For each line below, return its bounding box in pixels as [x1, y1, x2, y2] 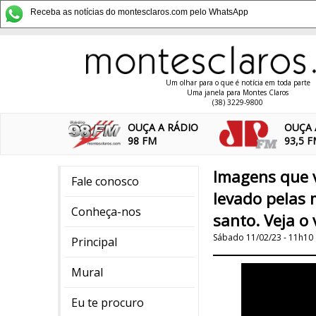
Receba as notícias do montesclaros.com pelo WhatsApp [30, 7, 248, 17]
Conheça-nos [71, 204, 141, 219]
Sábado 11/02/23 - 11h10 [213, 231, 313, 243]
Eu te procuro [71, 295, 144, 310]
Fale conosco [71, 174, 139, 189]
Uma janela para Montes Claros [187, 87, 288, 97]
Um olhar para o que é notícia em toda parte [165, 78, 310, 87]
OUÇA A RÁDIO [128, 121, 199, 134]
